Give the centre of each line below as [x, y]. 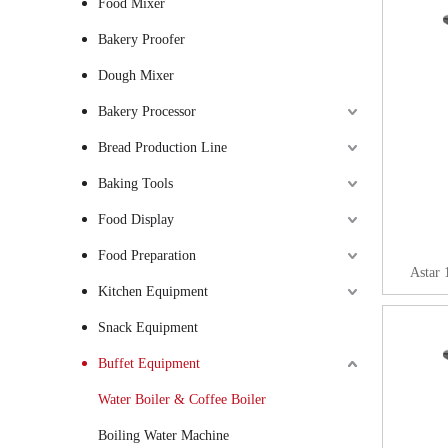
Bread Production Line [162, 147]
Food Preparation [147, 255]
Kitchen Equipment [153, 291]
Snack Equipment [148, 327]
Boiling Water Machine [163, 435]
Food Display [136, 219]
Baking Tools [135, 183]
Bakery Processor [147, 111]
